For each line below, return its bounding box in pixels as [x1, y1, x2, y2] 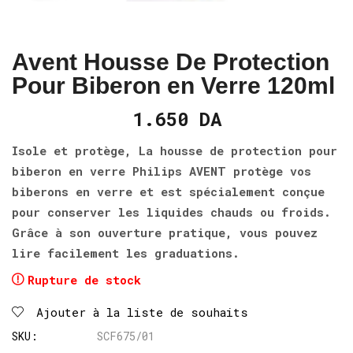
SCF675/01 [97, 328, 154, 344]
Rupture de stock [28, 271, 141, 288]
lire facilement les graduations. [12, 244, 240, 261]
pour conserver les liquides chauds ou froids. [12, 203, 331, 220]
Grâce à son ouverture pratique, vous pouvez [12, 224, 318, 240]
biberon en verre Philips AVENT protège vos [12, 162, 311, 179]
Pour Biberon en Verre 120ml [12, 72, 335, 98]
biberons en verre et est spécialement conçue [12, 183, 325, 199]
